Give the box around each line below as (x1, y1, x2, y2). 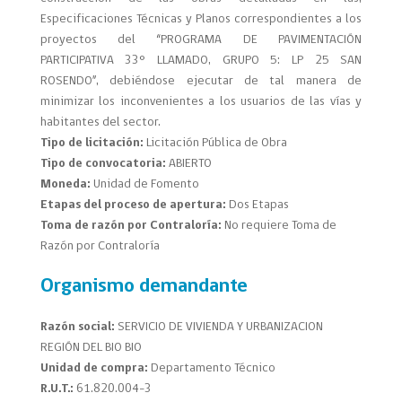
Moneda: (39, 178, 93, 192)
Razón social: (39, 320, 115, 335)
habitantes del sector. (39, 116, 161, 130)
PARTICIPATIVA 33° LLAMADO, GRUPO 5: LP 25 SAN (39, 54, 363, 68)
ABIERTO (168, 157, 212, 171)
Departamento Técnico (150, 362, 275, 376)
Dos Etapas (228, 198, 289, 213)
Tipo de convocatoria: (39, 157, 166, 171)
